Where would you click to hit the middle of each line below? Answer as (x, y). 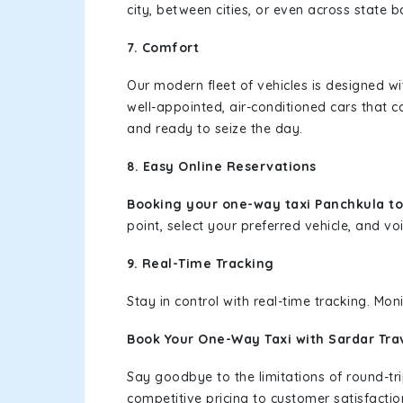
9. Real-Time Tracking (201, 264)
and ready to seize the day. (215, 129)
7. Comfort (163, 48)
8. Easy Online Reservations (224, 166)
